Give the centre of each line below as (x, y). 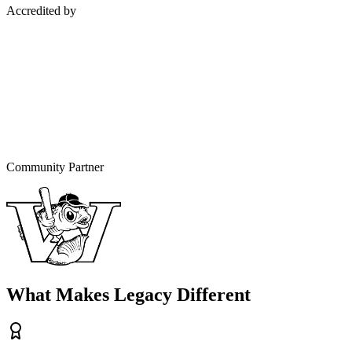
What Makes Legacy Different (128, 294)
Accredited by (41, 10)
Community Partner (55, 167)
